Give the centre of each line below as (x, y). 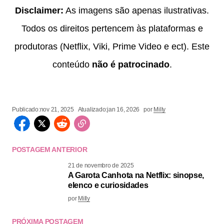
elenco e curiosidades (108, 185)
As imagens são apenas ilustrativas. (136, 10)
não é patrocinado (130, 64)
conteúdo (72, 64)
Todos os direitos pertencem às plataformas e (112, 28)
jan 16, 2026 (123, 109)
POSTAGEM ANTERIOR (50, 149)
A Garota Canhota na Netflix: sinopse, (136, 175)
